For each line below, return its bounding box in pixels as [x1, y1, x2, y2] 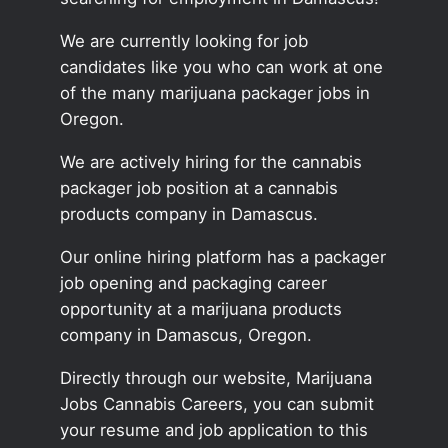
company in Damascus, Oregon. [59, 324, 312, 345]
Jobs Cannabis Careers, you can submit [59, 393, 374, 414]
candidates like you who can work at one [59, 57, 383, 78]
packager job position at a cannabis [59, 177, 338, 198]
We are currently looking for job [59, 31, 308, 52]
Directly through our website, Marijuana [59, 367, 372, 388]
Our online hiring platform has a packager [59, 246, 386, 267]
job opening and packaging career [59, 272, 327, 293]
